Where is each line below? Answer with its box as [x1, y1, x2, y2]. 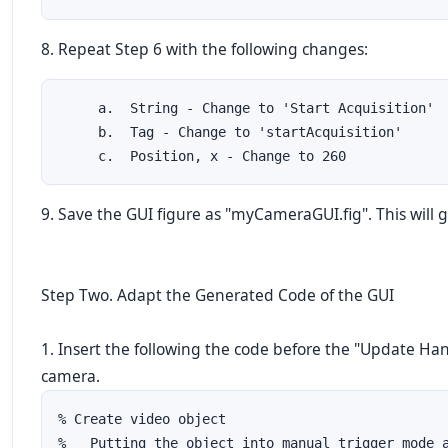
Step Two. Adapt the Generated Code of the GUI [41, 284, 394, 306]
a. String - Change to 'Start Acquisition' [58, 100, 434, 116]
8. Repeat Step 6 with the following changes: [41, 38, 368, 60]
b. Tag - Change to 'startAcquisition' [58, 124, 402, 140]
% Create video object [58, 411, 226, 427]
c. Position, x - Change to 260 [58, 148, 346, 164]
